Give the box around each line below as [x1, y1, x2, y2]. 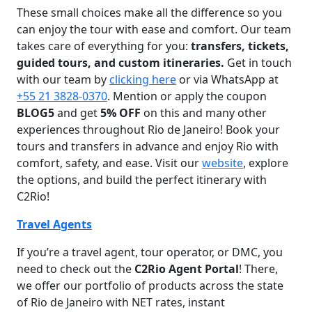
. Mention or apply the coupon [107, 88, 267, 104]
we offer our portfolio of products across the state [17, 278, 283, 293]
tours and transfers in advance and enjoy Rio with [17, 139, 279, 154]
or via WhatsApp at [176, 72, 279, 87]
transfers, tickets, [188, 38, 289, 54]
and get [57, 105, 100, 120]
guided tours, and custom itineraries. [17, 55, 227, 70]
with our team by [17, 72, 109, 87]
